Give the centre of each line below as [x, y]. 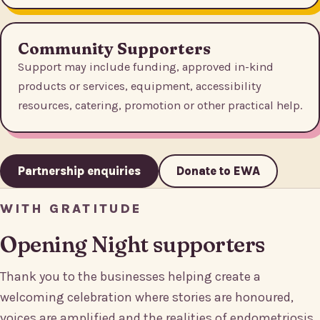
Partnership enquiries [79, 171]
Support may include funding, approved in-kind [146, 67]
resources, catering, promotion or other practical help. [160, 106]
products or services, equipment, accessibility [140, 86]
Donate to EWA [218, 171]
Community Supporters [114, 49]
